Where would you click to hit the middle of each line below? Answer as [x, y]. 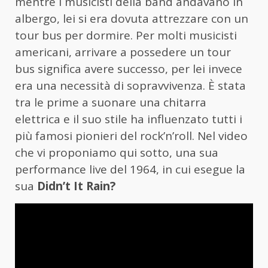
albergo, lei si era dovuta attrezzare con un [132, 19]
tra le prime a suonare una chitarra [111, 103]
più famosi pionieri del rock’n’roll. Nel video [131, 136]
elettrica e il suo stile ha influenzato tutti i [129, 119]
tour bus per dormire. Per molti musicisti [126, 36]
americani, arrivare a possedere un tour [123, 52]
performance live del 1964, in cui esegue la [130, 170]
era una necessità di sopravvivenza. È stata [130, 86]
